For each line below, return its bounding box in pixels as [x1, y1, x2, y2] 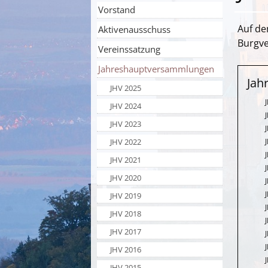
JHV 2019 [110, 190, 141, 201]
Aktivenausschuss [98, 23, 170, 35]
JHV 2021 [110, 154, 141, 165]
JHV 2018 [110, 208, 141, 219]
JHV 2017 [110, 226, 141, 237]
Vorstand [98, 3, 135, 16]
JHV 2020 [110, 172, 141, 183]
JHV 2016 [110, 243, 141, 255]
